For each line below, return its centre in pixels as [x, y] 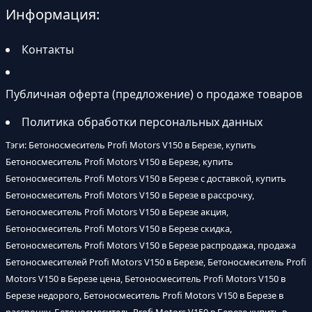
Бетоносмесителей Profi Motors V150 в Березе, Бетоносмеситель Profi [156, 262]
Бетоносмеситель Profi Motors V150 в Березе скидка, [119, 229]
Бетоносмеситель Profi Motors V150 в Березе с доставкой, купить [146, 179]
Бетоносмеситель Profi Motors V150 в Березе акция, [117, 212]
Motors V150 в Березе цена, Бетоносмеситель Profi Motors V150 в [146, 279]
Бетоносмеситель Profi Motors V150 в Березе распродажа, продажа [151, 245]
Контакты [48, 50]
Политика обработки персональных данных [142, 122]
